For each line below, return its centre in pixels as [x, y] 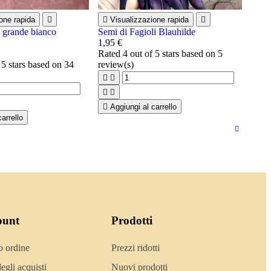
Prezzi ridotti [136, 247]
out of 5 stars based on [172, 54]
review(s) [116, 64]
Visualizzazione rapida [149, 20]
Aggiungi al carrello [143, 107]
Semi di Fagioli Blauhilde [146, 32]
